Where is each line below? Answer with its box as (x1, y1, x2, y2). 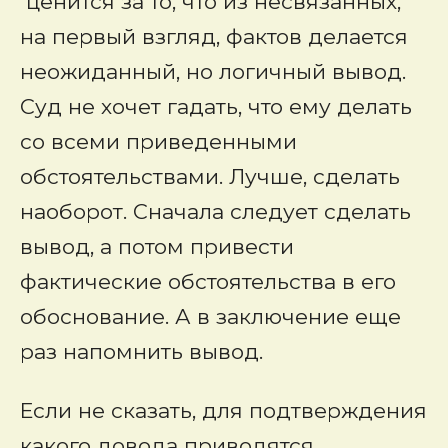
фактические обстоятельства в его (20, 269, 396, 294)
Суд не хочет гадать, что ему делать (20, 94, 412, 119)
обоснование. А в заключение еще (20, 304, 401, 329)
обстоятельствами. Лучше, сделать (20, 164, 400, 189)
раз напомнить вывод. (20, 339, 263, 364)
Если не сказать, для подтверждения (20, 398, 427, 423)
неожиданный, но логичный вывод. (20, 59, 406, 84)
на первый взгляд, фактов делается (20, 24, 408, 49)
